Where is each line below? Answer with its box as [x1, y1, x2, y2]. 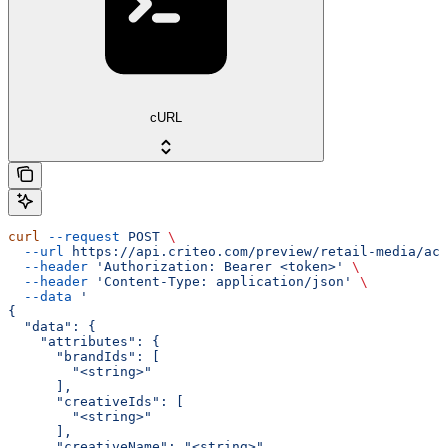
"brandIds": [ [8, 348, 160, 364]
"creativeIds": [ [8, 393, 184, 409]
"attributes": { [8, 333, 160, 349]
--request [40, 228, 120, 244]
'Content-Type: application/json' [88, 273, 352, 289]
